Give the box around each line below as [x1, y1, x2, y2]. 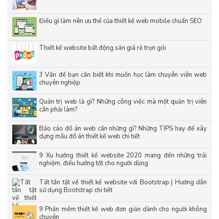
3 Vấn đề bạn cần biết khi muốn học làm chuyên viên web [39, 70, 207, 80]
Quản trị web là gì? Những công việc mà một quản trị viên [39, 97, 207, 107]
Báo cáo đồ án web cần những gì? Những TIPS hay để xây [39, 124, 207, 133]
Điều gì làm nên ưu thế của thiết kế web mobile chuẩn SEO [39, 17, 202, 26]
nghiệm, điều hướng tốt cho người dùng [39, 159, 148, 168]
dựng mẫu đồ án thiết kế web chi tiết [39, 132, 140, 141]
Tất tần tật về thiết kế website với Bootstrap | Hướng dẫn [39, 178, 207, 187]
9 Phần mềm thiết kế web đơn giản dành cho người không [39, 205, 207, 214]
